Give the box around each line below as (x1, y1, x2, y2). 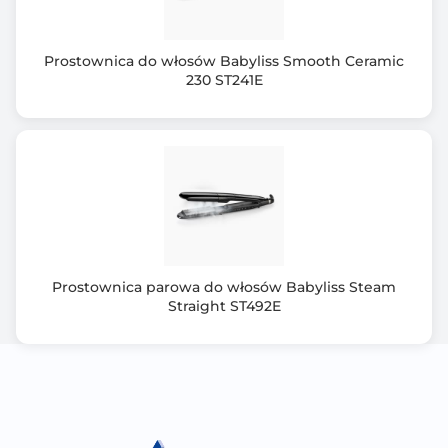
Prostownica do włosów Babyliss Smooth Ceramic (44, 52, 404, 70)
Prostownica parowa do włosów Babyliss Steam (52, 278, 396, 296)
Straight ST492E (167, 297, 281, 315)
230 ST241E (185, 71, 263, 89)
